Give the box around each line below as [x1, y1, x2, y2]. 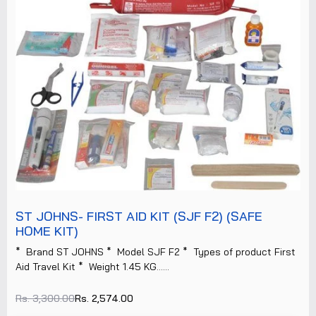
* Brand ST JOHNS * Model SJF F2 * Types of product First [16, 245, 296, 258]
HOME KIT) [16, 223, 78, 239]
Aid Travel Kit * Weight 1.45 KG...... [16, 260, 169, 273]
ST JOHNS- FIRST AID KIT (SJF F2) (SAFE [16, 208, 262, 224]
